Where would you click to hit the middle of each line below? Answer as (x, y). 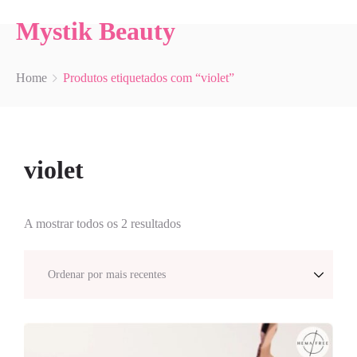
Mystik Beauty (96, 31)
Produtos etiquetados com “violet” (149, 78)
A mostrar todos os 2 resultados (102, 224)
